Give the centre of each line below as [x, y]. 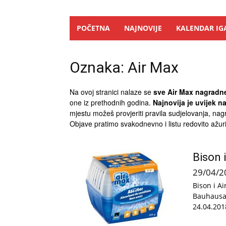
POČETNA [93, 28]
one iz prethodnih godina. [111, 102]
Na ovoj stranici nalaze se [111, 92]
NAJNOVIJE [143, 28]
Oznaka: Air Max [124, 67]
